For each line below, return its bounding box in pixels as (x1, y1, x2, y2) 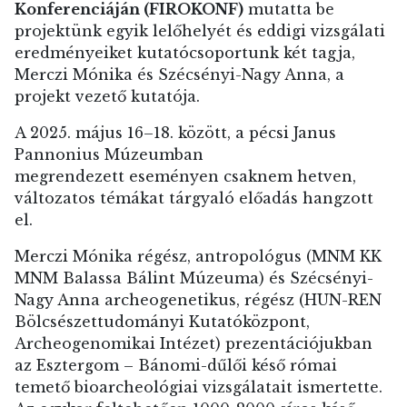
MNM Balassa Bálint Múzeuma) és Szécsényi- (15, 268, 373, 287)
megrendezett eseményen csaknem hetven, (15, 166, 356, 185)
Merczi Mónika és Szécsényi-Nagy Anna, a (15, 65, 344, 84)
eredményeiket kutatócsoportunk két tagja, (15, 43, 355, 62)
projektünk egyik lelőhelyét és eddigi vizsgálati (15, 21, 385, 40)
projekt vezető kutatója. (15, 86, 200, 105)
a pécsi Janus (235, 123, 336, 142)
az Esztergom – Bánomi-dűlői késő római (15, 355, 337, 374)
